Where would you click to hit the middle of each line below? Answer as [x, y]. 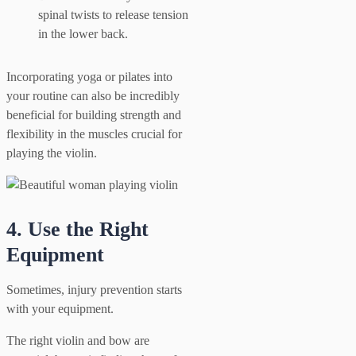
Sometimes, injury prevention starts [94, 289]
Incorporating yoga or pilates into [89, 76]
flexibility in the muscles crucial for [94, 133]
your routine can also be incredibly [93, 95]
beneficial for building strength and [94, 114]
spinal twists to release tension [113, 14]
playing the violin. [52, 153]
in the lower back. [83, 33]
